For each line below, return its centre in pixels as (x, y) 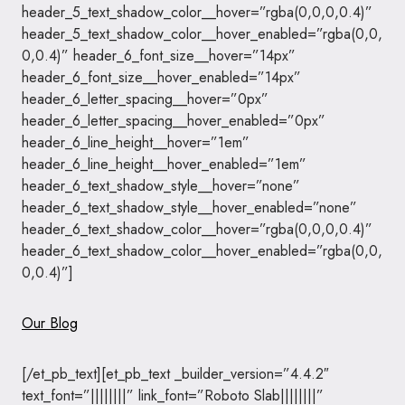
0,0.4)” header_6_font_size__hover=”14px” (159, 56)
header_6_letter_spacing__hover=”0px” (145, 99)
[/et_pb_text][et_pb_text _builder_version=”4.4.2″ (175, 374)
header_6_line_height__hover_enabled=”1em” (164, 164)
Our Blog (50, 323)
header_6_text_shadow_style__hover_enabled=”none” (189, 207)
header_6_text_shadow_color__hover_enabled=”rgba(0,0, (202, 251)
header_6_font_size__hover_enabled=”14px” (161, 77)
